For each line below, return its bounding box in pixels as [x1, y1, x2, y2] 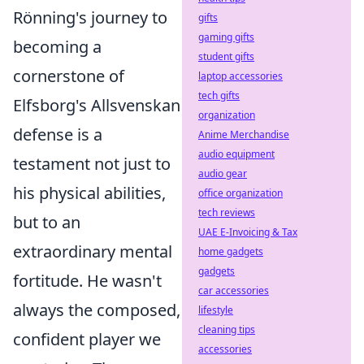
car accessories [198, 284, 269, 297]
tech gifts [198, 89, 240, 102]
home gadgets [198, 245, 263, 258]
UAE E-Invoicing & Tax [198, 225, 297, 239]
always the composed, [13, 299, 180, 321]
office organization [198, 186, 283, 200]
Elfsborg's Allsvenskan [13, 94, 180, 116]
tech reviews [198, 206, 255, 219]
